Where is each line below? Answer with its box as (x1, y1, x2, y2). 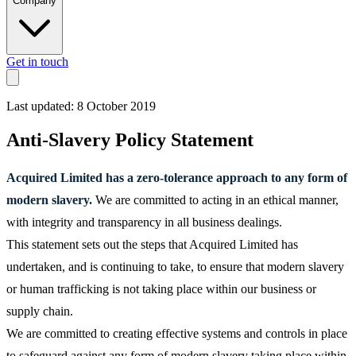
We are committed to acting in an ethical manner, (92, 193, 339, 207)
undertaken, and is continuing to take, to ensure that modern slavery (6, 260, 344, 274)
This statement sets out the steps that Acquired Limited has (6, 238, 298, 252)
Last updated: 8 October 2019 (6, 99, 156, 114)
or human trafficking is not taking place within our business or (6, 282, 316, 296)
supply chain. (6, 304, 73, 319)
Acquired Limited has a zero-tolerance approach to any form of (6, 171, 347, 185)
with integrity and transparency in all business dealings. (6, 215, 282, 230)
